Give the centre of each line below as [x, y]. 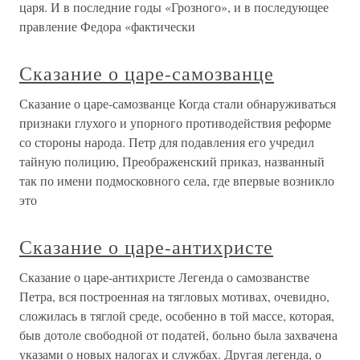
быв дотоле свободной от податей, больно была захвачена [178, 335]
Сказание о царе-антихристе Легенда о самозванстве [164, 277]
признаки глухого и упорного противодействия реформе [175, 123]
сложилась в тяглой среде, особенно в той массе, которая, [177, 315]
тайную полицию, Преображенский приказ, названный [172, 161]
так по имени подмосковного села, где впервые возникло [177, 180]
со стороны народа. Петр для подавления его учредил [167, 142]
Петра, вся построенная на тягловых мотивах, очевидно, [174, 296]
